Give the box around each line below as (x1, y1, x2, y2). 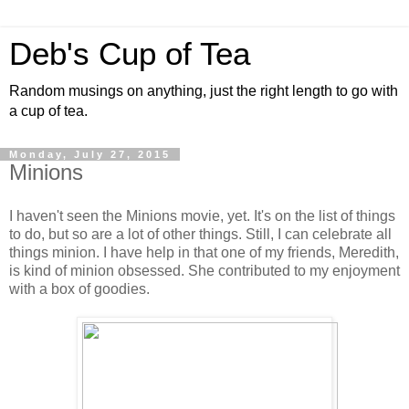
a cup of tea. (9, 103, 88, 119)
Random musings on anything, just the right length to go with (9, 83, 398, 99)
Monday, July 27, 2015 (9, 149, 171, 160)
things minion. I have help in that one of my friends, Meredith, (9, 244, 399, 260)
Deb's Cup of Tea (9, 37, 250, 71)
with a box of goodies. (9, 280, 150, 297)
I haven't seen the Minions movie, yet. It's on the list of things (9, 207, 395, 224)
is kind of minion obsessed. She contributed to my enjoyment (9, 262, 400, 278)
